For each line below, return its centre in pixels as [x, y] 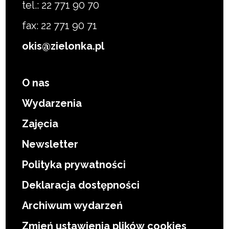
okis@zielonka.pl [63, 46]
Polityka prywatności [74, 165]
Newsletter [50, 144]
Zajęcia [40, 124]
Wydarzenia [52, 103]
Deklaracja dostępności [81, 185]
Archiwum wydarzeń [73, 205]
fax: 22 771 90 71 [60, 26]
